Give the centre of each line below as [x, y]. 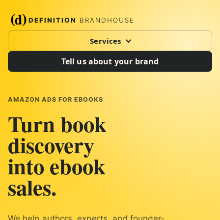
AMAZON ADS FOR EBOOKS [55, 99]
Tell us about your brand [110, 61]
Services [106, 41]
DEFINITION [53, 20]
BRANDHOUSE [105, 20]
